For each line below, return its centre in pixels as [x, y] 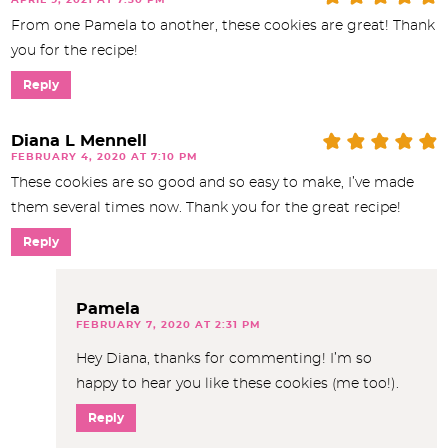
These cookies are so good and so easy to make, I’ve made [212, 182]
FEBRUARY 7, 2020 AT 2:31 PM [168, 324]
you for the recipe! [74, 50]
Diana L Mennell [79, 140]
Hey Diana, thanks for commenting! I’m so [224, 358]
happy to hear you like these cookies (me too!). [237, 383]
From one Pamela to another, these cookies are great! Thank [223, 25]
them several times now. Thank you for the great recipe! [206, 207]
